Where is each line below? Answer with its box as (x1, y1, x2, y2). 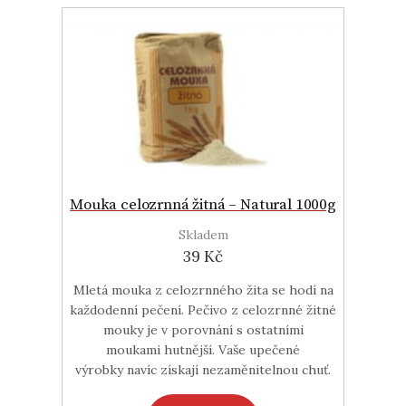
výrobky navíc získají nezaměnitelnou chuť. (75, 361, 331, 378)
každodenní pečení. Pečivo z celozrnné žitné (70, 301, 336, 318)
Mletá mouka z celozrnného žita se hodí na (72, 281, 333, 298)
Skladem (178, 226, 228, 243)
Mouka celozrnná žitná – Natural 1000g (70, 194, 336, 215)
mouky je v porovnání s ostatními (102, 321, 304, 338)
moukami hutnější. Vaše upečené (106, 341, 300, 358)
